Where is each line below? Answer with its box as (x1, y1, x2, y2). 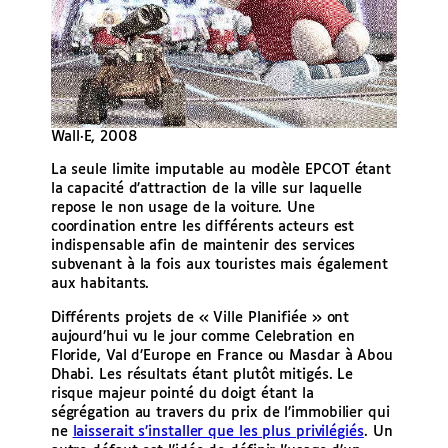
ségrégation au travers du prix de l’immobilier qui (50, 405, 390, 420)
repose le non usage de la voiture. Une (50, 201, 315, 216)
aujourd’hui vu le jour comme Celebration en (50, 329, 355, 344)
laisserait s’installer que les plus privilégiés (72, 424, 364, 439)
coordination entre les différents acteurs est (50, 220, 355, 235)
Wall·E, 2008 (51, 130, 138, 144)
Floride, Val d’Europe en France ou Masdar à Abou (50, 348, 393, 363)
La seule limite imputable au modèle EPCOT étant (50, 163, 392, 178)
